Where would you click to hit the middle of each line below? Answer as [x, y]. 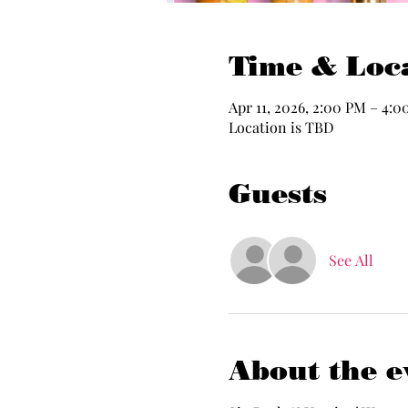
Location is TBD [281, 127]
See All [351, 260]
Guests [277, 194]
